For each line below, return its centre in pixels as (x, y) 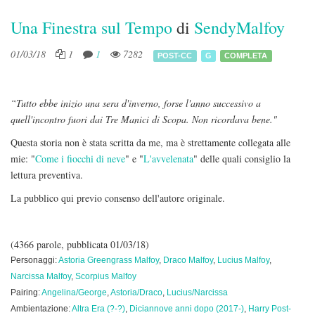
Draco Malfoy (188, 260)
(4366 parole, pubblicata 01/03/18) (80, 244)
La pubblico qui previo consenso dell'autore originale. (118, 198)
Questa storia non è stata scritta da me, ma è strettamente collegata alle (150, 142)
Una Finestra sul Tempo (91, 27)
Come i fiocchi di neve (80, 159)
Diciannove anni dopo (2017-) (187, 309)
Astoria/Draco (136, 292)
